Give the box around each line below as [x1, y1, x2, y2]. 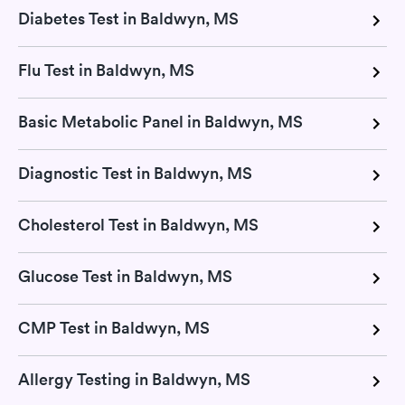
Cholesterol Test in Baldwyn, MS [18, 213, 259, 235]
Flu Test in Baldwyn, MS [18, 59, 194, 80]
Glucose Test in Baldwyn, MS [18, 265, 232, 287]
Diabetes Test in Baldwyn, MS [18, 7, 239, 29]
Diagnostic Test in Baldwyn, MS [18, 162, 252, 184]
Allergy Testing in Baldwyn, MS [18, 368, 250, 390]
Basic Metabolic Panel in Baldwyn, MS [18, 110, 303, 132]
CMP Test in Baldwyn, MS [18, 316, 210, 338]
